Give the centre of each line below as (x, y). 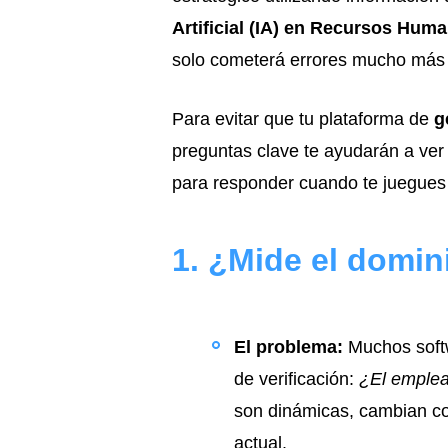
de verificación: (296, 379)
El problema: (288, 347)
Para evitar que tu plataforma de (303, 119)
